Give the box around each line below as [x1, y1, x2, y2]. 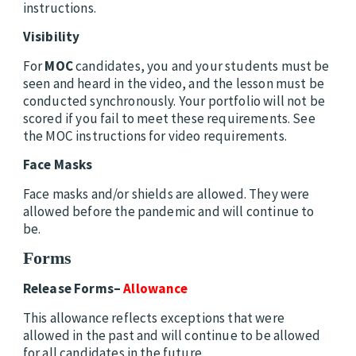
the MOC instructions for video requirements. [22, 126, 287, 145]
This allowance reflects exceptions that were [22, 308, 284, 327]
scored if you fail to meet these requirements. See [22, 109, 315, 127]
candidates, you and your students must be [72, 56, 330, 75]
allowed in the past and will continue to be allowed [22, 326, 320, 344]
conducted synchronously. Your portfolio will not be [22, 91, 325, 110]
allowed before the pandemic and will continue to [22, 202, 315, 220]
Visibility [22, 28, 83, 46]
